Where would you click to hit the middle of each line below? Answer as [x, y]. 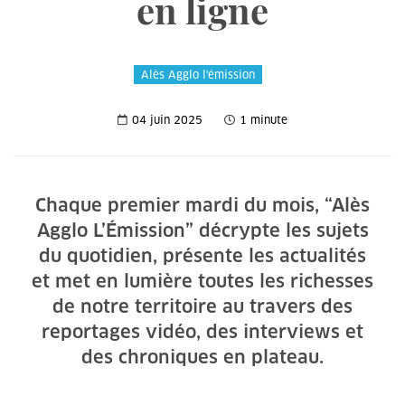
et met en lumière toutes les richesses [202, 281]
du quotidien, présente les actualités [202, 256]
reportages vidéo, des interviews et [202, 332]
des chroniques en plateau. [202, 357]
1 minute [264, 120]
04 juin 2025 [167, 120]
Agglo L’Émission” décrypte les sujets [202, 231]
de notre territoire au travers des [202, 306]
